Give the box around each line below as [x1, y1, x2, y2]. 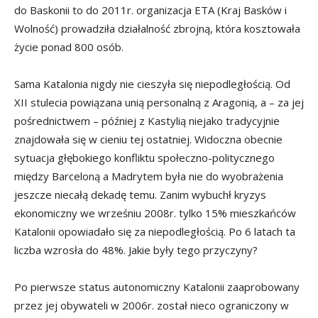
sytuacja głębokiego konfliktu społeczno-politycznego [14, 150, 275, 165]
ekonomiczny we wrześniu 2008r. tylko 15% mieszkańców [14, 206, 296, 220]
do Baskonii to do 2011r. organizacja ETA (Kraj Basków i [14, 3, 287, 17]
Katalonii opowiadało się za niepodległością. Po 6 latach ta [14, 224, 295, 238]
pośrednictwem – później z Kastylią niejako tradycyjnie [14, 114, 280, 128]
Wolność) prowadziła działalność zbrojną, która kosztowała [14, 21, 300, 35]
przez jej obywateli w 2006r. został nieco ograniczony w [14, 298, 289, 312]
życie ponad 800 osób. [14, 40, 124, 54]
